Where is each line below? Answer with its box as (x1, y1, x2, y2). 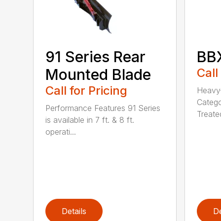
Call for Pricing (45, 83, 128, 98)
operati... (45, 127, 76, 137)
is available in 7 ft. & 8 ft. (45, 115, 135, 125)
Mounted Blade (45, 66, 151, 83)
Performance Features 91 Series (45, 103, 161, 113)
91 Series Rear (45, 48, 146, 66)
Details (62, 206, 87, 216)
